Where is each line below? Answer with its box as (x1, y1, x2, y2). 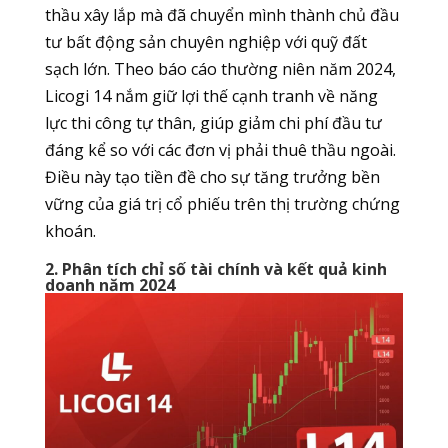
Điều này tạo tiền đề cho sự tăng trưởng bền (44, 165, 380, 188)
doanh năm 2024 (44, 273, 175, 296)
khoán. (44, 219, 96, 242)
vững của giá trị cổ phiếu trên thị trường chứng (44, 192, 400, 215)
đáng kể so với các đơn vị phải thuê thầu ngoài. (44, 138, 396, 161)
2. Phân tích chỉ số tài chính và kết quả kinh (44, 257, 387, 280)
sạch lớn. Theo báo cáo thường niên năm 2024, (44, 57, 396, 80)
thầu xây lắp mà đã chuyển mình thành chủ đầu (44, 3, 399, 26)
